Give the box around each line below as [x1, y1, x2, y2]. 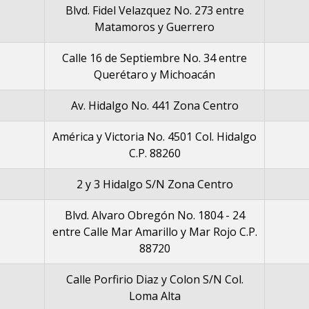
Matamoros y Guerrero [94, 19, 215, 34]
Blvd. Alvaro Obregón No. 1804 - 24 [64, 208, 245, 223]
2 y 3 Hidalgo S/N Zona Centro [76, 177, 233, 192]
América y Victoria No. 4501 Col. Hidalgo [52, 129, 257, 144]
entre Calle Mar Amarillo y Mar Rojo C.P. [52, 224, 257, 239]
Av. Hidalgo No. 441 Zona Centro [70, 98, 239, 113]
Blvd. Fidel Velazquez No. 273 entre [65, 3, 244, 18]
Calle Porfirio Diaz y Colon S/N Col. [66, 272, 243, 287]
